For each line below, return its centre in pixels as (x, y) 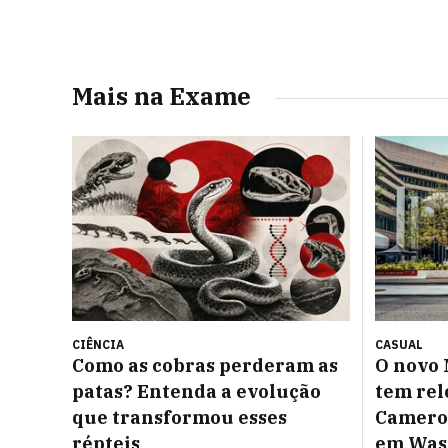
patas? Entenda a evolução (196, 392)
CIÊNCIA (98, 345)
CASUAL (399, 345)
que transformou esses (179, 418)
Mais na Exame (161, 96)
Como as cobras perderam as (205, 366)
